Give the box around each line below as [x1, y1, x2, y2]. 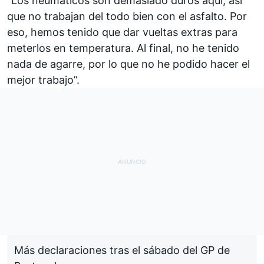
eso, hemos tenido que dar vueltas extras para [7, 25, 237, 38]
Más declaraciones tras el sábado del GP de [14, 243, 230, 256]
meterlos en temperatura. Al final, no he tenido [7, 41, 239, 54]
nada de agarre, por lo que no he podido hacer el [7, 57, 250, 70]
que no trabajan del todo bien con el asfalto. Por [7, 9, 247, 22]
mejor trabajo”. [7, 73, 80, 86]
